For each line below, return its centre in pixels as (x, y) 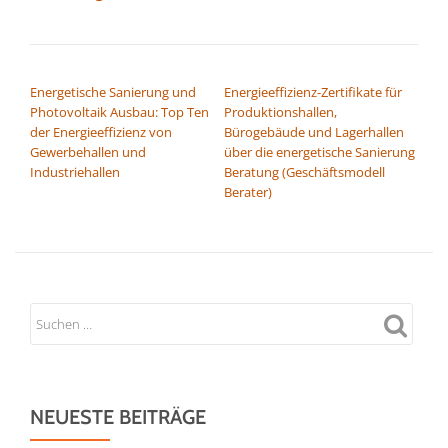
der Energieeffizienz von (101, 131)
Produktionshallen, (280, 111)
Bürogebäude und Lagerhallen (314, 131)
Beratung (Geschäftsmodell (304, 171)
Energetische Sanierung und (113, 91)
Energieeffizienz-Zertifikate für (313, 91)
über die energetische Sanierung (319, 151)
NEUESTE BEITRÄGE (118, 416)
